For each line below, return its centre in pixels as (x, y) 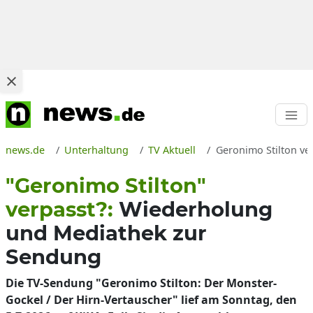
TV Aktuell (172, 150)
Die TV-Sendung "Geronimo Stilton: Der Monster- (141, 283)
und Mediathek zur (106, 233)
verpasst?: (62, 209)
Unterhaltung (97, 150)
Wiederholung (196, 209)
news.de (25, 150)
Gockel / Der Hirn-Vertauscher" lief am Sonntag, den (151, 300)
